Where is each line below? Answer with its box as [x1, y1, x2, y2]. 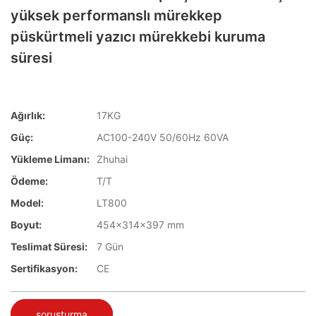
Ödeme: [11, 175, 48, 188]
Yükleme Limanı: [11, 153, 90, 166]
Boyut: [11, 219, 42, 231]
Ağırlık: [11, 109, 45, 122]
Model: [11, 197, 44, 209]
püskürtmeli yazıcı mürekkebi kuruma [11, 28, 265, 45]
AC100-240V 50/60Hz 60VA [97, 131, 229, 144]
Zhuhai [97, 153, 128, 166]
